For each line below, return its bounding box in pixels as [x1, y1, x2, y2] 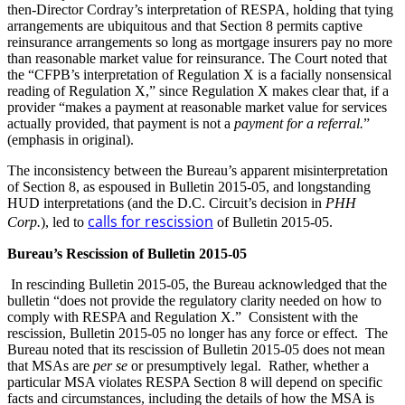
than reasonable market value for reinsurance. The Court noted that [7, 50, 387, 66]
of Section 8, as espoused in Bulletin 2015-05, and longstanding [7, 178, 371, 194]
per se [93, 357, 127, 373]
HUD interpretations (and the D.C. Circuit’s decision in [7, 194, 325, 211]
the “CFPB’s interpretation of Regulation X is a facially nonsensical [7, 66, 391, 82]
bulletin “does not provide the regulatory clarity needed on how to [7, 292, 381, 308]
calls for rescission [88, 211, 213, 231]
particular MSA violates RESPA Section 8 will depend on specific [7, 373, 382, 390]
